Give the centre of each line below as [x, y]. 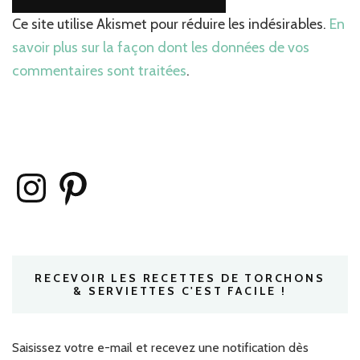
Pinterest [79, 174]
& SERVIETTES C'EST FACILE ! [180, 291]
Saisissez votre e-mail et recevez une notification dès [160, 348]
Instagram [39, 174]
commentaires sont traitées [99, 71]
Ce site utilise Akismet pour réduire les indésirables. [171, 25]
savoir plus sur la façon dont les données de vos [161, 48]
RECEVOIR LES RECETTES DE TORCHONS [180, 278]
